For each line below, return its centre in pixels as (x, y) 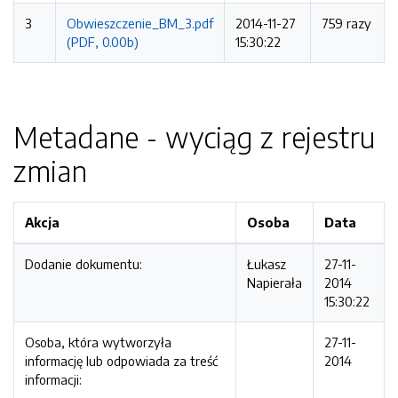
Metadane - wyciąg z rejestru (194, 137)
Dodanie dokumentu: (84, 264)
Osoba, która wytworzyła (98, 342)
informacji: (53, 379)
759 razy (346, 23)
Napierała (275, 283)
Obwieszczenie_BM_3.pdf (140, 23)
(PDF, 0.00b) (103, 42)
